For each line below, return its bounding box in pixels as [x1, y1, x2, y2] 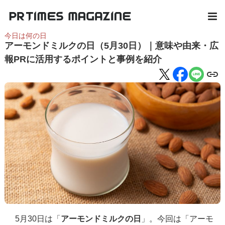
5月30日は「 [15, 214, 61, 223]
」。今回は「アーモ [141, 214, 213, 223]
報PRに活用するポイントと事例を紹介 [4, 54, 162, 64]
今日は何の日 [4, 32, 47, 40]
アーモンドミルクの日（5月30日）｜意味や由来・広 [4, 41, 218, 51]
